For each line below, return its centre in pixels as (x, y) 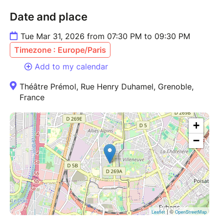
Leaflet (158, 212)
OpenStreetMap (191, 212)
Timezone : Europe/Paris (60, 50)
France (32, 97)
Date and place (49, 16)
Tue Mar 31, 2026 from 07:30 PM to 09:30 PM (105, 36)
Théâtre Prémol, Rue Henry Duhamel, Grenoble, (107, 86)
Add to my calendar (71, 66)
